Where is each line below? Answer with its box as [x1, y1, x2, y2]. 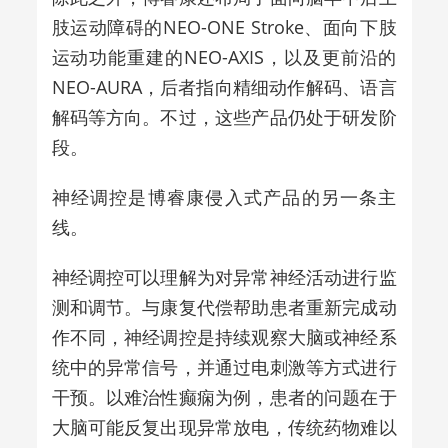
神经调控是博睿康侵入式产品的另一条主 [51, 184, 397, 209]
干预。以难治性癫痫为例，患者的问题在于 [51, 384, 397, 409]
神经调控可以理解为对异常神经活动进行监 [51, 264, 397, 289]
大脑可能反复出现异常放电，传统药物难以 [51, 414, 397, 439]
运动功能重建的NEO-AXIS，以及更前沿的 [51, 44, 397, 69]
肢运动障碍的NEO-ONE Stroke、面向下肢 [51, 14, 397, 39]
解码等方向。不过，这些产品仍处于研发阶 [51, 104, 397, 129]
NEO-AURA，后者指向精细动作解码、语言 [51, 74, 397, 99]
